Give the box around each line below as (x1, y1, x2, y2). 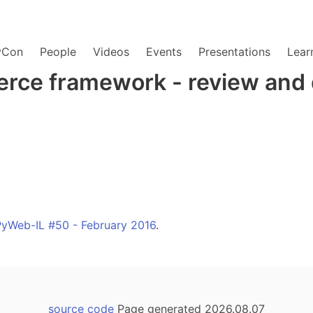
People (40, 45, 76, 59)
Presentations (198, 45, 270, 59)
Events (146, 45, 182, 59)
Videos (93, 45, 129, 59)
